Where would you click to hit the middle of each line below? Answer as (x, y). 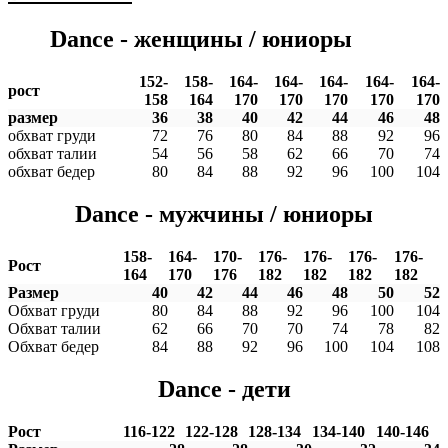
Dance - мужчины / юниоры (224, 213)
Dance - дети (224, 388)
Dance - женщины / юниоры (201, 38)
